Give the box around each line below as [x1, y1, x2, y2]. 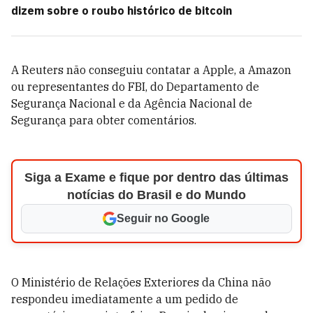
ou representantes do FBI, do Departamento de [11, 80, 259, 94]
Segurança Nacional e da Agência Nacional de [11, 96, 252, 110]
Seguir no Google [117, 212, 210, 224]
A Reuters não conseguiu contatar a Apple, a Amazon [11, 63, 291, 77]
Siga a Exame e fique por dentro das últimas [24, 170, 289, 184]
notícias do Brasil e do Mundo [66, 188, 246, 202]
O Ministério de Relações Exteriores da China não [11, 275, 271, 289]
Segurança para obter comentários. [11, 113, 196, 127]
